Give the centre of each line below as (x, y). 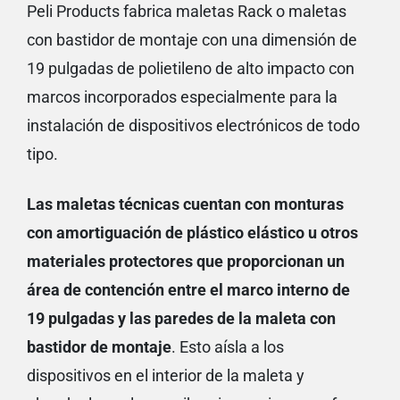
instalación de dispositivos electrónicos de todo (193, 126)
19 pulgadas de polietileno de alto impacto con (191, 69)
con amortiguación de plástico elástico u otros (192, 233)
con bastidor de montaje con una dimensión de (192, 40)
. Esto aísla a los (228, 347)
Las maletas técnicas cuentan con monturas (185, 204)
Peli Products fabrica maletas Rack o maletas (187, 12)
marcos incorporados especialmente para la (182, 97)
